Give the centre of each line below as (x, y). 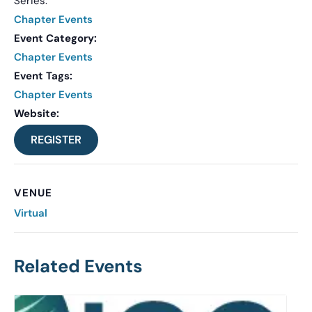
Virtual (31, 213)
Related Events (78, 266)
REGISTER (56, 139)
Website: (37, 113)
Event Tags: (43, 76)
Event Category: (55, 38)
